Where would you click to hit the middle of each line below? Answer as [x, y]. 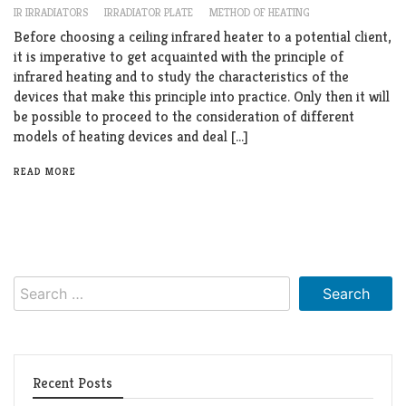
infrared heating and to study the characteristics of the [181, 76]
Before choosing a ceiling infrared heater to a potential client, [202, 36]
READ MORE [45, 171]
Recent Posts [72, 382]
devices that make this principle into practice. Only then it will [202, 96]
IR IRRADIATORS [51, 12]
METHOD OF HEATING [260, 12]
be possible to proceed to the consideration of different [184, 116]
